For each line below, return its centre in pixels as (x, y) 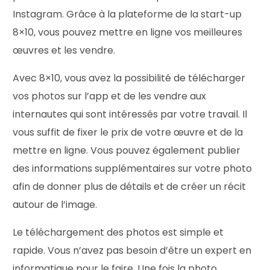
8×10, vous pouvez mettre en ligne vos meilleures (128, 32)
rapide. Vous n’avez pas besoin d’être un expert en (132, 250)
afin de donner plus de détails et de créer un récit (130, 187)
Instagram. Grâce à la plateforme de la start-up (127, 14)
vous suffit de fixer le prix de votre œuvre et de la (128, 132)
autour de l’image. (55, 205)
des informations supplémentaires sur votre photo (133, 168)
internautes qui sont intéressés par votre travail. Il (130, 114)
